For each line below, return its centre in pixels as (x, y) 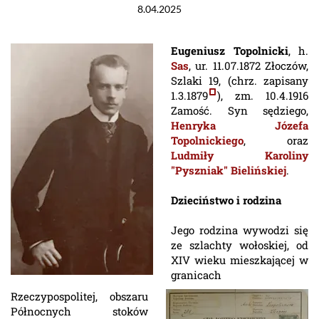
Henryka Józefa (240, 125)
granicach (196, 275)
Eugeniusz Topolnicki (230, 51)
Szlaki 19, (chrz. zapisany (240, 80)
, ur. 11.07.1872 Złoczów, (249, 66)
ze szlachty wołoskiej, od (240, 245)
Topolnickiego (207, 140)
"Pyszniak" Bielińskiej (229, 170)
